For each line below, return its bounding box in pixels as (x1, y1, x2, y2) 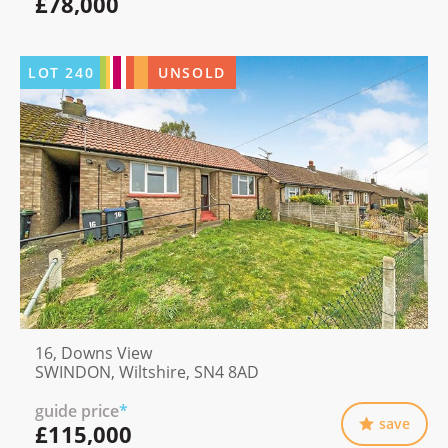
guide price (35, 399, 119, 422)
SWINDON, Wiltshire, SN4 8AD (35, 360, 259, 383)
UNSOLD (158, 62, 226, 82)
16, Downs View (35, 341, 152, 364)
